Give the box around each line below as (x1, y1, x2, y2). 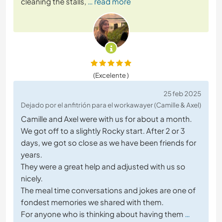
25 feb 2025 (164, 89, 201, 98)
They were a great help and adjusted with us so (21, 162, 185, 171)
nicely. (21, 173, 43, 183)
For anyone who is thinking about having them (21, 209, 183, 219)
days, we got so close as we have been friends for (21, 138, 196, 148)
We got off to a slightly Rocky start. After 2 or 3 (21, 126, 185, 136)
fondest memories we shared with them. (21, 197, 164, 207)
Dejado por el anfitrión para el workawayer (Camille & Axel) (21, 101, 201, 110)
